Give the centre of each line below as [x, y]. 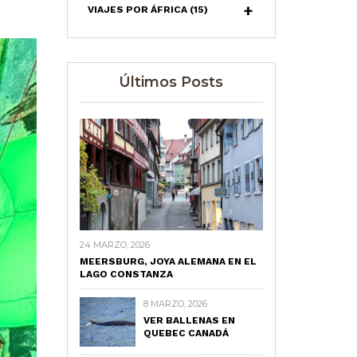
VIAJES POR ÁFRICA [138, 10]
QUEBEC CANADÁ [186, 333]
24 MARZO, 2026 [114, 245]
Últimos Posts [171, 82]
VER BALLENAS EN [189, 320]
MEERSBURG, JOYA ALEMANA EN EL [168, 261]
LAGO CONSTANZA [126, 274]
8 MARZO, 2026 [175, 304]
